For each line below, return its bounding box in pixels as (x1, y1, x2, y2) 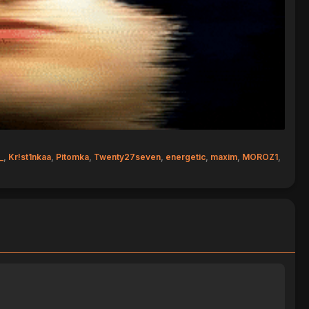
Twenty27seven (94, 152, 161, 163)
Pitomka (56, 152, 90, 163)
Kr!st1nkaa (8, 152, 52, 163)
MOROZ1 (242, 152, 279, 163)
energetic (166, 152, 206, 163)
